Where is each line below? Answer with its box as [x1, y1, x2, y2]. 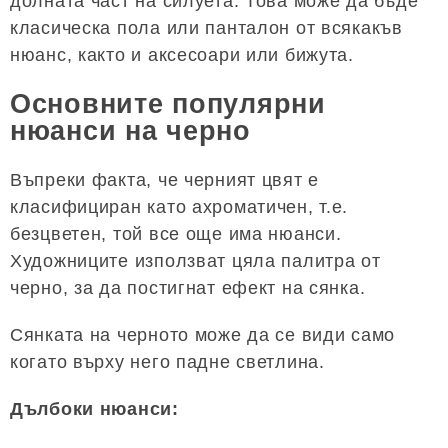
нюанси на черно [10, 116, 251, 147]
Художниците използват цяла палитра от [10, 251, 381, 272]
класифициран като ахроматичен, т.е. [10, 197, 349, 218]
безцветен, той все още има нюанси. [10, 224, 342, 245]
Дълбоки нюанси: [10, 399, 179, 420]
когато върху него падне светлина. [10, 352, 325, 373]
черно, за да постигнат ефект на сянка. [10, 278, 366, 299]
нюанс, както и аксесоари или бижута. [10, 44, 354, 65]
